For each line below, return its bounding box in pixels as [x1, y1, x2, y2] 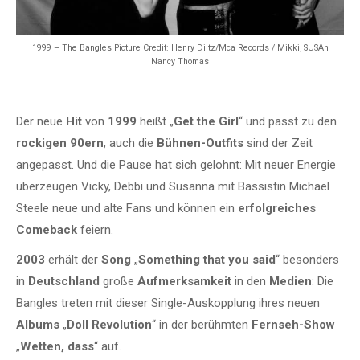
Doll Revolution [67, 317, 152, 332]
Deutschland [28, 273, 100, 288]
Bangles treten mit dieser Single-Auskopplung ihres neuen [16, 295, 320, 310]
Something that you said [138, 252, 276, 267]
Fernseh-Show [252, 317, 335, 332]
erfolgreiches [238, 200, 316, 215]
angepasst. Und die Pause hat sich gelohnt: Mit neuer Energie [16, 157, 336, 172]
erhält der [45, 252, 101, 267]
